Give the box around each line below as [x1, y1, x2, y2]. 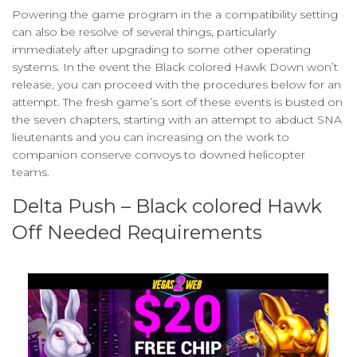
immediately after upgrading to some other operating [12, 41, 311, 57]
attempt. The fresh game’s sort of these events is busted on [12, 94, 343, 109]
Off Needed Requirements [12, 220, 262, 244]
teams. [12, 164, 49, 179]
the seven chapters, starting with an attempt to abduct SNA [12, 112, 342, 127]
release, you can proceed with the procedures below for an [12, 76, 341, 92]
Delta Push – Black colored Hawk [12, 194, 322, 218]
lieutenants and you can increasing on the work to [12, 129, 289, 144]
